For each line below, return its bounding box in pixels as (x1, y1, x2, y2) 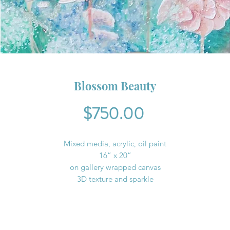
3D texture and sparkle (76, 174, 154, 184)
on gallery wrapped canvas (69, 162, 161, 172)
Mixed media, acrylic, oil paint (64, 138, 166, 148)
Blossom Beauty (74, 78, 156, 93)
